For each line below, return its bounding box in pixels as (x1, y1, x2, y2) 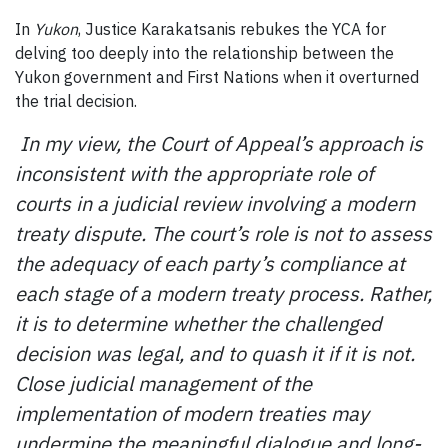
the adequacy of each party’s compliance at (15, 249, 405, 277)
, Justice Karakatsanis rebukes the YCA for (78, 18, 386, 39)
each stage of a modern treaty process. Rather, (15, 279, 432, 307)
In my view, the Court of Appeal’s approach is (15, 129, 423, 157)
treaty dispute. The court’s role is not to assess (15, 219, 432, 247)
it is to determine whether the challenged (15, 309, 382, 337)
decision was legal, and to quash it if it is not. (15, 339, 415, 367)
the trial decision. (15, 90, 137, 111)
